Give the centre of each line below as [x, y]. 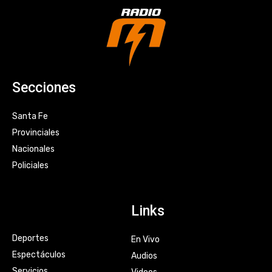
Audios [144, 256]
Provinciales [36, 132]
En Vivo [145, 239]
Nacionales [33, 149]
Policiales [30, 165]
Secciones [44, 87]
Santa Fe [30, 116]
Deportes [30, 238]
